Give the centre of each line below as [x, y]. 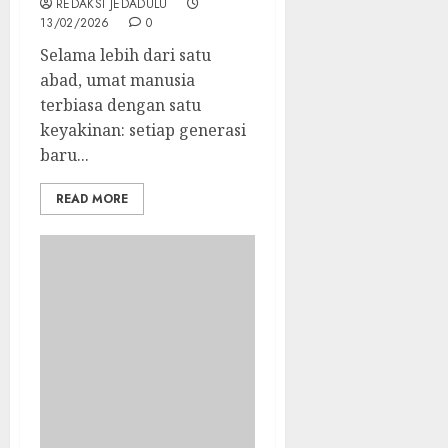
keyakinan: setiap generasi [143, 129]
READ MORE [92, 198]
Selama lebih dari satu [125, 54]
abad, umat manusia [117, 79]
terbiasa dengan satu [120, 104]
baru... [64, 154]
